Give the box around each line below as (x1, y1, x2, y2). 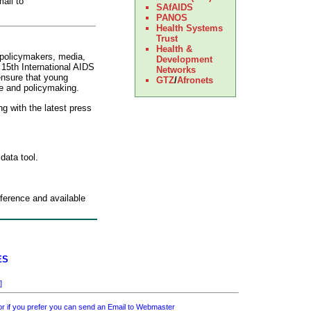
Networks (155, 65, 196, 75)
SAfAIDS (155, 2, 193, 12)
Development (155, 54, 212, 65)
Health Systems (155, 23, 223, 33)
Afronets (176, 75, 213, 85)
